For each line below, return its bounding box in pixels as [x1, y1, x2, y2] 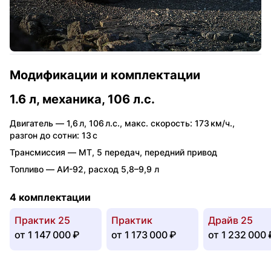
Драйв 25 [208, 214, 253, 226]
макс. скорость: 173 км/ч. [125, 117, 232, 128]
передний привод [145, 146, 217, 157]
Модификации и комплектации [10, 67, 200, 82]
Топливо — [10, 163, 57, 174]
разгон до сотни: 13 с [10, 129, 97, 140]
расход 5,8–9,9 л [88, 163, 159, 174]
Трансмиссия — [10, 146, 79, 157]
